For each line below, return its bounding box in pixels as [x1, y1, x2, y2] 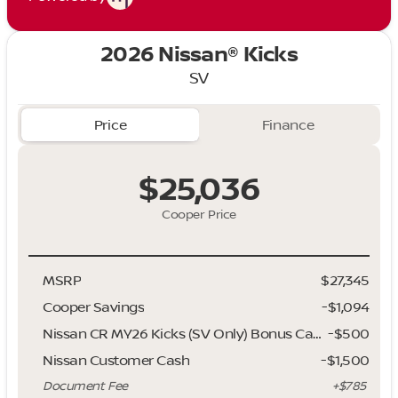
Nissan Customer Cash [43, 352, 190, 369]
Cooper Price [162, 208, 236, 223]
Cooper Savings [43, 298, 145, 315]
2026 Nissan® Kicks [99, 43, 298, 68]
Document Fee [43, 379, 128, 394]
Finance [261, 116, 314, 133]
